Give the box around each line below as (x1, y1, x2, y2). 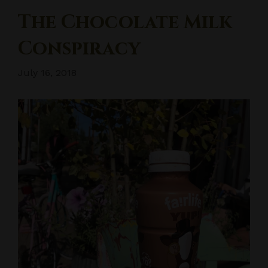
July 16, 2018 (18, 67, 77, 78)
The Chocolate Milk (18, 10, 232, 35)
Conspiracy (18, 36, 141, 62)
